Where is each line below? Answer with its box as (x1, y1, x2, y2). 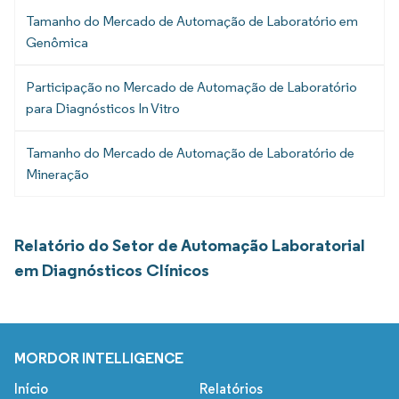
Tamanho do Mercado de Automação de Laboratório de (26, 144, 354, 162)
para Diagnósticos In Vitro (26, 100, 180, 118)
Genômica (26, 34, 88, 52)
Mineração (26, 166, 89, 183)
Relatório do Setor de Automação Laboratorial (14, 234, 365, 256)
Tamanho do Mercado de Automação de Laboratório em (26, 12, 358, 30)
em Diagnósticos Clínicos (14, 259, 209, 281)
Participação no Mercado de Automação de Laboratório (26, 78, 357, 96)
